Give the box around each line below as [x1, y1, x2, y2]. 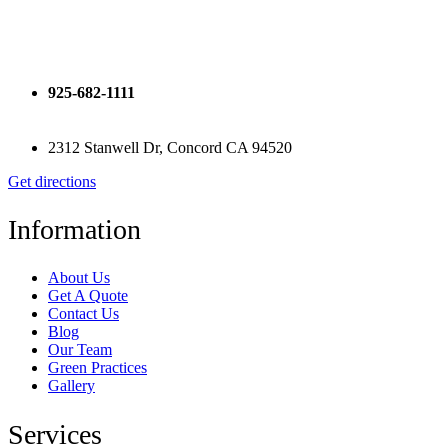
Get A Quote [48, 287, 128, 305]
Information [8, 214, 141, 246]
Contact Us [48, 305, 119, 323]
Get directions [8, 172, 96, 190]
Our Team [48, 341, 112, 359]
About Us [48, 269, 110, 287]
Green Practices [48, 359, 147, 377]
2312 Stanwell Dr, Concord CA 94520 [48, 138, 292, 156]
